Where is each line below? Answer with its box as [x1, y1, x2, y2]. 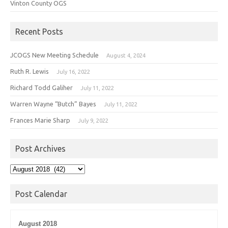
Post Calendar [15, 189, 67, 198]
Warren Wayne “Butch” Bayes [10, 100, 96, 107]
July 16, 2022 [56, 68, 90, 75]
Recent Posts [15, 26, 63, 36]
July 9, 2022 [78, 117, 108, 124]
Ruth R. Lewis [10, 67, 49, 75]
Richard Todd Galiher [10, 83, 73, 91]
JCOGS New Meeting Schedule [10, 51, 99, 59]
